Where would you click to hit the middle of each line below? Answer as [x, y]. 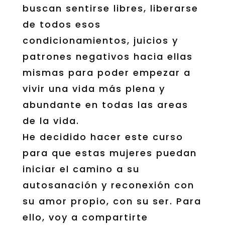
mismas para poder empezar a [106, 72]
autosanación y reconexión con [108, 185]
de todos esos [62, 24]
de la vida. [51, 121]
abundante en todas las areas [105, 104]
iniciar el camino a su [81, 169]
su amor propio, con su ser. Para [112, 201]
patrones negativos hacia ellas [107, 56]
